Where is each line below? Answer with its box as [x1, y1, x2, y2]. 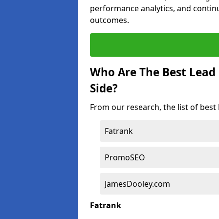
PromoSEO [105, 152, 145, 163]
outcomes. [90, 15, 129, 25]
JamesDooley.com [105, 178, 170, 189]
